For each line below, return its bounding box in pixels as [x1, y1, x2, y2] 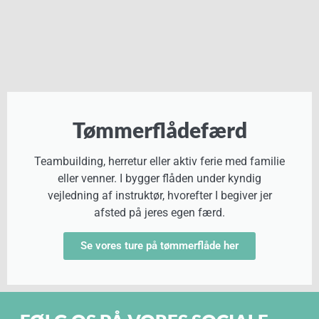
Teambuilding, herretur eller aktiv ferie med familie [34, 155, 285, 168]
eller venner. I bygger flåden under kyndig [58, 172, 261, 185]
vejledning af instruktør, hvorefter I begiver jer [47, 189, 272, 202]
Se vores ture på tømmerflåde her [80, 239, 239, 252]
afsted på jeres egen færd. [94, 206, 225, 219]
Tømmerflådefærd [72, 117, 247, 142]
